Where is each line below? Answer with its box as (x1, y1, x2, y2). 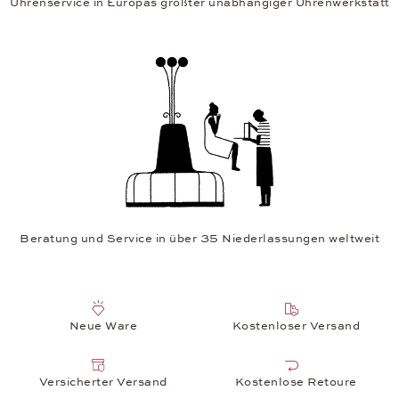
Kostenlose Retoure (234, 374, 357, 389)
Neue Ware (69, 318, 137, 333)
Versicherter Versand (38, 374, 167, 389)
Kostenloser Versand (232, 318, 360, 333)
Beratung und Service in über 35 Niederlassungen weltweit (20, 231, 379, 246)
